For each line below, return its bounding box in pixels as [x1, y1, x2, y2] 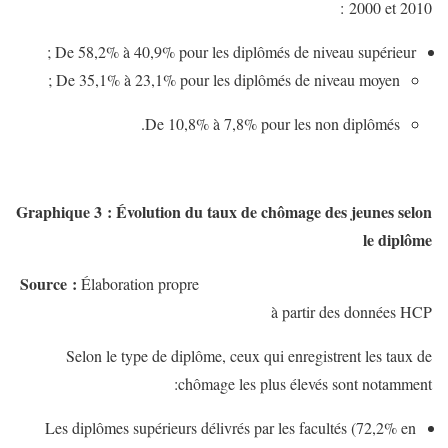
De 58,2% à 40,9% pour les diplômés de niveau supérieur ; [55, 40, 416, 62]
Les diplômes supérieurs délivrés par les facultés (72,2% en [45, 416, 416, 438]
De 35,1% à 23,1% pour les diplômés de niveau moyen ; [56, 68, 400, 90]
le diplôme [363, 227, 432, 251]
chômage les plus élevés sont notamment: [178, 372, 432, 394]
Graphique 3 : [16, 199, 116, 223]
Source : [20, 271, 77, 295]
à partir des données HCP [271, 300, 432, 322]
